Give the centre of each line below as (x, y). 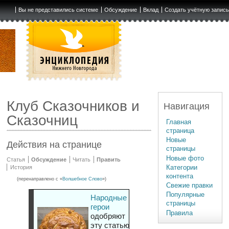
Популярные (186, 195)
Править (109, 160)
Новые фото (185, 158)
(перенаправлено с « (40, 179)
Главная (179, 122)
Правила (180, 213)
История (21, 167)
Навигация (187, 106)
